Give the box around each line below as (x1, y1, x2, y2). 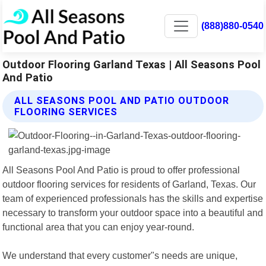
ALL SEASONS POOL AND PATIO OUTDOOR (14, 94, 230, 106)
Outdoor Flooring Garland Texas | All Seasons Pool (2, 58, 261, 71)
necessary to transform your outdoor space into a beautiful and (2, 207, 264, 218)
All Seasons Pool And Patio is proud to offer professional (2, 164, 240, 175)
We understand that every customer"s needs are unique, (2, 249, 238, 261)
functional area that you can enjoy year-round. (2, 221, 195, 232)
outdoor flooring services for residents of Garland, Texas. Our (2, 178, 256, 189)
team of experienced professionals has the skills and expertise (2, 192, 264, 204)
